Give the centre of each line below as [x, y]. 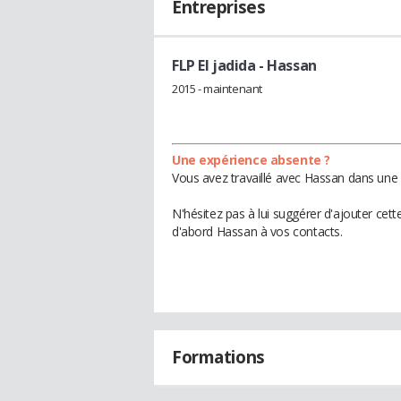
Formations [218, 357]
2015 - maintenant [217, 88]
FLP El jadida [214, 65]
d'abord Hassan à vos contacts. [257, 231]
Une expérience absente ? [251, 159]
